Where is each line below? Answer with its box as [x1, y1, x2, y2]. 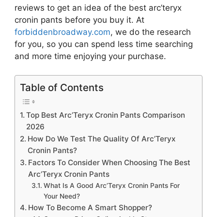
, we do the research [110, 27, 191, 37]
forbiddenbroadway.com [15, 27, 110, 37]
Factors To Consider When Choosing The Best [28, 157, 191, 167]
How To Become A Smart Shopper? [28, 202, 153, 212]
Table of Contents [20, 81, 104, 93]
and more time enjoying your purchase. [15, 51, 166, 62]
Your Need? [43, 192, 80, 200]
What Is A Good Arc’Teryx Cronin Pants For [43, 181, 180, 189]
